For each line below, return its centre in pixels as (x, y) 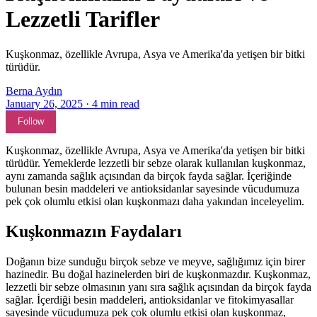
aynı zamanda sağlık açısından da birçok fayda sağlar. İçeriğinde (149, 175)
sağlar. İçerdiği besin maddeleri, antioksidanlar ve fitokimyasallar (150, 299)
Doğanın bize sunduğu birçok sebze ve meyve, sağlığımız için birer (155, 261)
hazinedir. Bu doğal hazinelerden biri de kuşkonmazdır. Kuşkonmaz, (158, 274)
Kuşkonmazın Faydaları (94, 231)
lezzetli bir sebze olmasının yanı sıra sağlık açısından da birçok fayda (158, 287)
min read (120, 103)
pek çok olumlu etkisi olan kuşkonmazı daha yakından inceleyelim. (155, 201)
